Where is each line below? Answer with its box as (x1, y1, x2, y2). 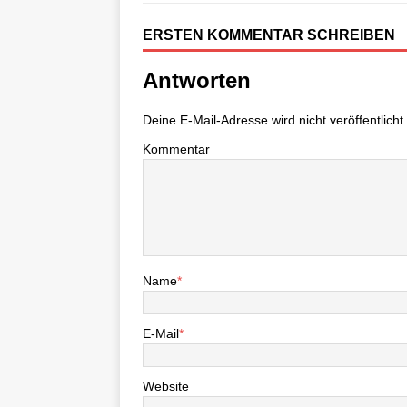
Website (143, 379, 189, 393)
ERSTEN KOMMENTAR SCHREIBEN (143, 27, 395, 43)
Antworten (143, 68, 251, 93)
